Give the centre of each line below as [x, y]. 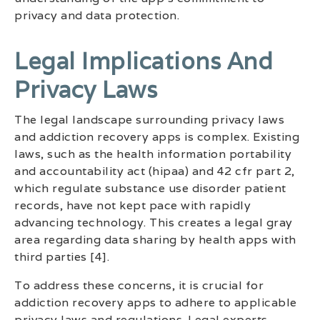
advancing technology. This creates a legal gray [154, 222]
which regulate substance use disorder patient [150, 188]
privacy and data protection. [97, 15]
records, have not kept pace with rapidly [132, 205]
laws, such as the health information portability [153, 154]
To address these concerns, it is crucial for [139, 285]
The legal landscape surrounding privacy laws [149, 119]
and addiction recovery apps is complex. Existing [157, 136]
